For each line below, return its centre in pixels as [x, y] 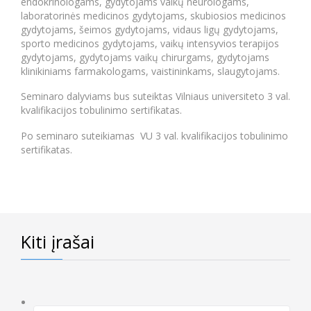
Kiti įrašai [58, 241]
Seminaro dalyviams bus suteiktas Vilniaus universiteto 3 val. [155, 96]
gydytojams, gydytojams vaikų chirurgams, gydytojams [145, 57]
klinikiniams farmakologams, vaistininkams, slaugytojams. [150, 71]
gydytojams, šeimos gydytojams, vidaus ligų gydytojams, [150, 29]
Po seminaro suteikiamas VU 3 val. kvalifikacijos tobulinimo [154, 136]
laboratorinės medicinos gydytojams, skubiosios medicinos [153, 15]
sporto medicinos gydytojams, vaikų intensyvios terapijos [150, 43]
